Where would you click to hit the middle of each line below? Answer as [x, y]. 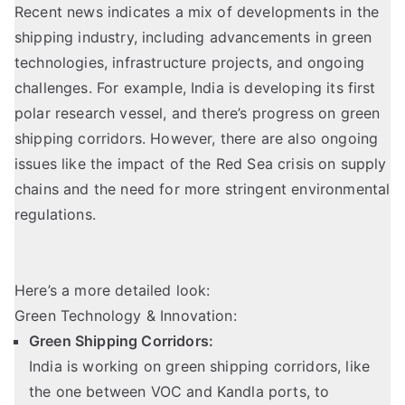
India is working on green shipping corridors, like [200, 367]
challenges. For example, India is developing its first [195, 88]
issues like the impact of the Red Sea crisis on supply [201, 164]
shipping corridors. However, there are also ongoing [197, 139]
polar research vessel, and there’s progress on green [198, 113]
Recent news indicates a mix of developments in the [197, 12]
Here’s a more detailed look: [113, 291]
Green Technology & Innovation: [126, 316]
